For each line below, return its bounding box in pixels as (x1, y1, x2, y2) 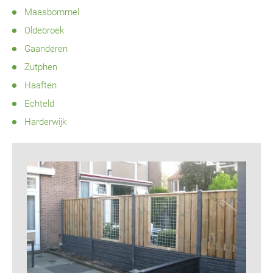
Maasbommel (24, 7, 79, 18)
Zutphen (24, 62, 57, 73)
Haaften (24, 80, 57, 91)
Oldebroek (24, 25, 64, 36)
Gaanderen (24, 43, 68, 54)
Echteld (24, 98, 54, 109)
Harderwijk (24, 116, 66, 127)
